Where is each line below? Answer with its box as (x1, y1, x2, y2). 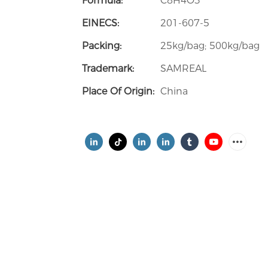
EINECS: (82, 17, 119, 29)
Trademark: (82, 62, 134, 74)
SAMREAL (160, 62, 206, 74)
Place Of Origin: (82, 85, 154, 97)
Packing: (82, 39, 121, 51)
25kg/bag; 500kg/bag (160, 39, 260, 51)
